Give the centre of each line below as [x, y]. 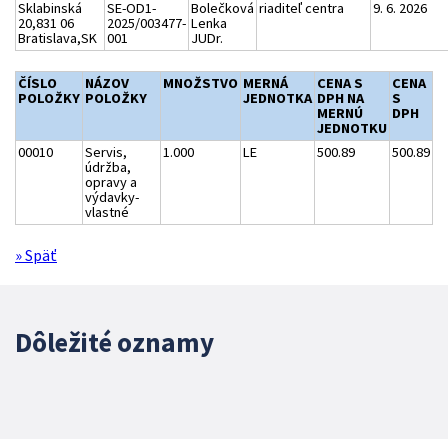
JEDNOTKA [277, 98]
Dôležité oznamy [114, 342]
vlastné [107, 212]
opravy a [111, 182]
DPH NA [340, 98]
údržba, [108, 167]
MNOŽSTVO [200, 83]
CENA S [340, 83]
